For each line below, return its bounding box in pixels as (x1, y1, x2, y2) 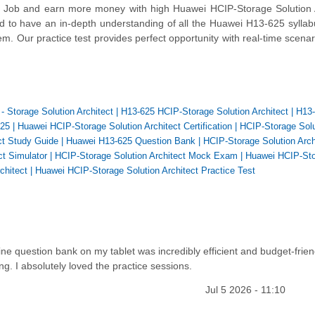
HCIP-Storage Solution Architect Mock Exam (55, 150, 238, 162)
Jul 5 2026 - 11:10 (205, 283, 285, 295)
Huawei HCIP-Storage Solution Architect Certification (18, 121, 232, 132)
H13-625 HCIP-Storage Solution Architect (121, 106, 288, 117)
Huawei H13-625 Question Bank (66, 136, 195, 147)
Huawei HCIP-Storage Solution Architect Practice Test (35, 165, 255, 176)
